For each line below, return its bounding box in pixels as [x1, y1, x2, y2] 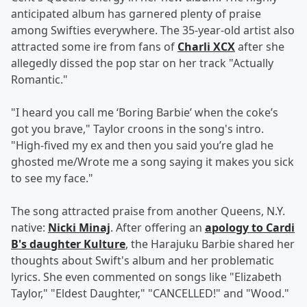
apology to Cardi [205, 220, 295, 236]
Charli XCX [177, 39, 235, 55]
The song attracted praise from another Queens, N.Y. [11, 204, 285, 219]
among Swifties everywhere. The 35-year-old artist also [11, 23, 295, 38]
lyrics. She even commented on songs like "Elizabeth [11, 269, 282, 285]
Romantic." [11, 72, 68, 88]
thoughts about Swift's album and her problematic [11, 253, 274, 269]
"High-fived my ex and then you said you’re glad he [11, 138, 273, 153]
